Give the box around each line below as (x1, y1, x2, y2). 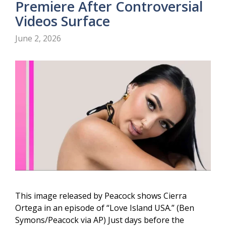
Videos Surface (15, 12, 110, 30)
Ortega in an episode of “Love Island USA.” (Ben (15, 202, 194, 214)
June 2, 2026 (15, 33, 61, 44)
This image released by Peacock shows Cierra (15, 190, 187, 202)
